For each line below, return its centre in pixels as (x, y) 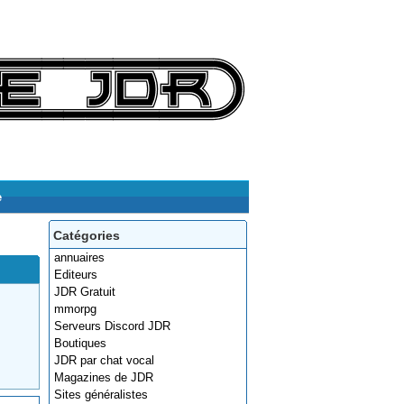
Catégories (87, 235)
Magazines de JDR (104, 377)
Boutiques (80, 343)
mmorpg (75, 309)
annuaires (79, 257)
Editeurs (76, 275)
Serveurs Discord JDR (112, 326)
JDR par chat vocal (104, 360)
